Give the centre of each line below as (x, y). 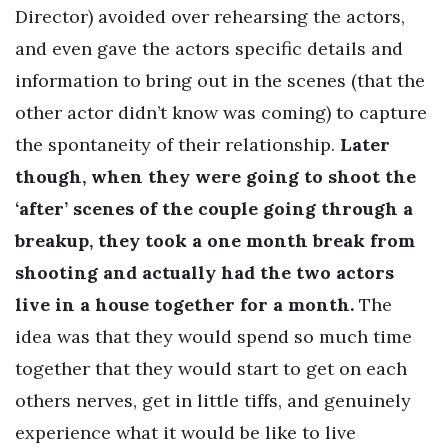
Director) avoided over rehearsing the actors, (210, 17)
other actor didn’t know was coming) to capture (221, 113)
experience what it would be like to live (185, 433)
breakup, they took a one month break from (215, 241)
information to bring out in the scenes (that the (220, 81)
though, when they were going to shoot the (215, 177)
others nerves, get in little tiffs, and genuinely (213, 401)
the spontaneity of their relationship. (177, 145)
